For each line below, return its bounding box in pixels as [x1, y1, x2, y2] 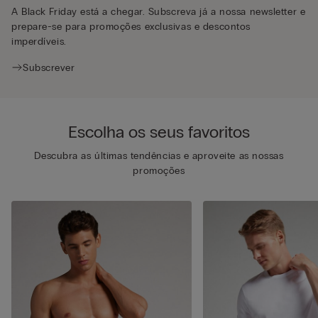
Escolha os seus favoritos [68, 121, 250, 142]
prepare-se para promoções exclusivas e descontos [11, 20, 251, 33]
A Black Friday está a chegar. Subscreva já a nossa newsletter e [11, 5, 306, 18]
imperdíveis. [11, 35, 67, 48]
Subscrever [23, 61, 75, 74]
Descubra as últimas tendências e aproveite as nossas [34, 149, 284, 162]
